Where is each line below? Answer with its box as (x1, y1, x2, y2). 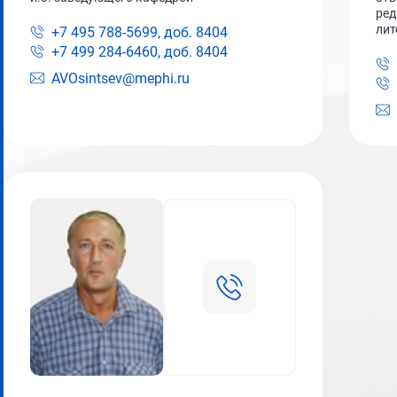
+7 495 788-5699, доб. (51, 24, 192, 41)
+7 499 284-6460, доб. (51, 43, 192, 60)
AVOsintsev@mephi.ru (51, 70, 190, 87)
